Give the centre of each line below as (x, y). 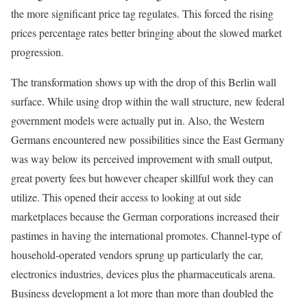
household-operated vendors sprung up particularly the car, (137, 255)
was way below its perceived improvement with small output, (142, 159)
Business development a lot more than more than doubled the (142, 293)
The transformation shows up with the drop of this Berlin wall (144, 82)
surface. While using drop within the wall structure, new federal (148, 101)
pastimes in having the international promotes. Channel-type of (146, 235)
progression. (37, 52)
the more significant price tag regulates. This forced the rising (142, 13)
